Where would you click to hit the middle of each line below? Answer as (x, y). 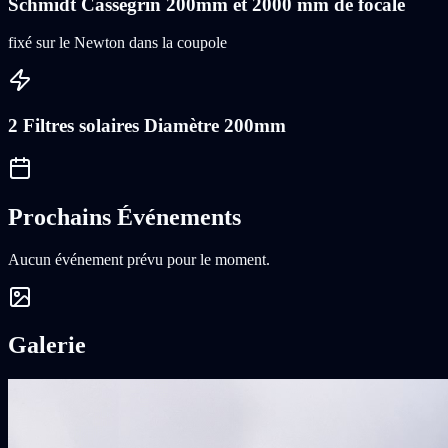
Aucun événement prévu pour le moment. (139, 259)
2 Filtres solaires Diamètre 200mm (147, 125)
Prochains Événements (124, 216)
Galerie (47, 345)
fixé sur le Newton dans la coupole (117, 43)
